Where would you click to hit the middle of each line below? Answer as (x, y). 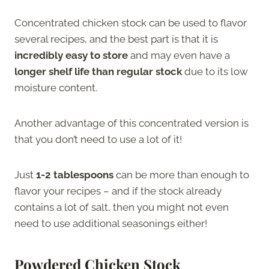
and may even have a (179, 55)
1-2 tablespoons (75, 174)
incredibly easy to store (71, 55)
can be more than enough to (181, 174)
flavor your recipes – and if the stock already (118, 191)
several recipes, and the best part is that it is (116, 39)
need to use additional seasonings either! (112, 223)
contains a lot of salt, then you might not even (122, 207)
